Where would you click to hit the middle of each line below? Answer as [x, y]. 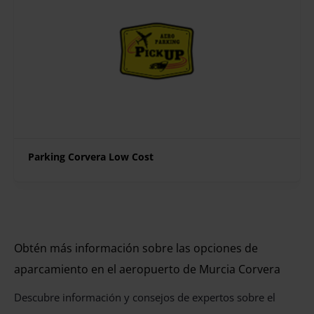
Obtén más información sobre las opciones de [136, 248]
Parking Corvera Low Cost [91, 157]
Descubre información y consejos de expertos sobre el [145, 298]
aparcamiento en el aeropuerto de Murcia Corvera [147, 269]
